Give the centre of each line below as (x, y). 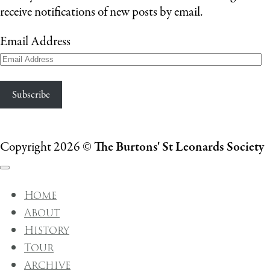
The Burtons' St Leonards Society (179, 148)
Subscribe (31, 95)
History (47, 230)
